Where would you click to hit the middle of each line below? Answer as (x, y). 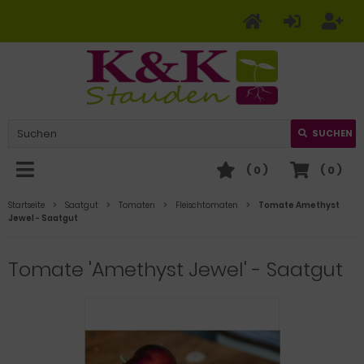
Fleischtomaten (207, 205)
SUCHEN (332, 133)
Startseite (26, 205)
